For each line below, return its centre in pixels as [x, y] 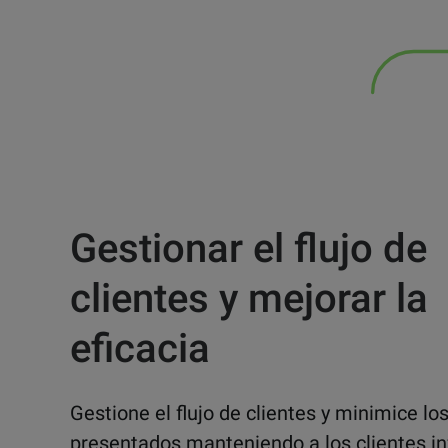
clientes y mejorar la [249, 298]
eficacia [140, 348]
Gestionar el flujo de [248, 248]
